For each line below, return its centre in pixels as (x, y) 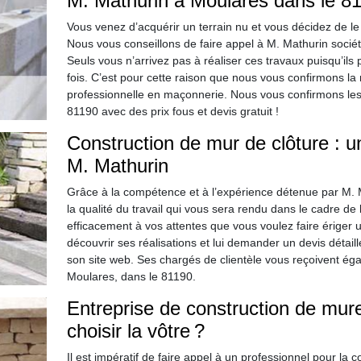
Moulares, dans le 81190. (131, 276)
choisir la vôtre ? (135, 331)
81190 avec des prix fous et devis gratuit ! (172, 111)
